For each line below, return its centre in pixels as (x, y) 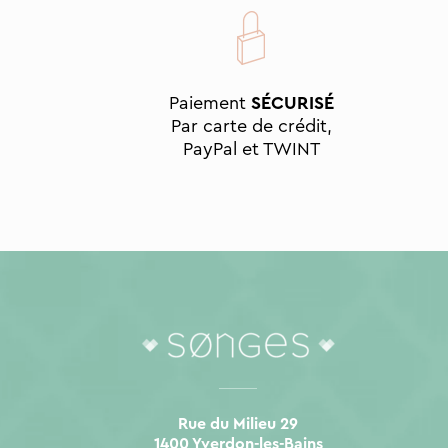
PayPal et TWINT (252, 149)
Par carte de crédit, (252, 126)
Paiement (210, 103)
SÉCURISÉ (293, 103)
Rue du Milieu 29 (238, 423)
